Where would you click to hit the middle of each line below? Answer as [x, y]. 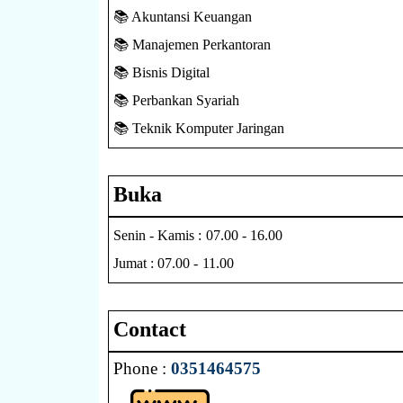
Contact [149, 329]
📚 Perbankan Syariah [176, 100]
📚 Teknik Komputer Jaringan [199, 128]
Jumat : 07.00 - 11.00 [173, 263]
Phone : [142, 368]
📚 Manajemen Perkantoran [192, 44]
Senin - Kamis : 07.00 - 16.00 [198, 235]
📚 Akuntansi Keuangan [183, 16]
